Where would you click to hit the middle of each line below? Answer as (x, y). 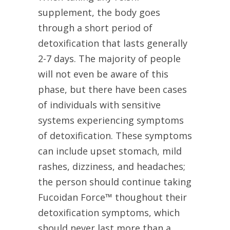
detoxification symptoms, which (109, 213)
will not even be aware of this (103, 74)
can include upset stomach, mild (110, 151)
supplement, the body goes (99, 13)
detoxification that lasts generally (113, 43)
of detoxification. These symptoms (115, 136)
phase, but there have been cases (112, 90)
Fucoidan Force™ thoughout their (112, 197)
